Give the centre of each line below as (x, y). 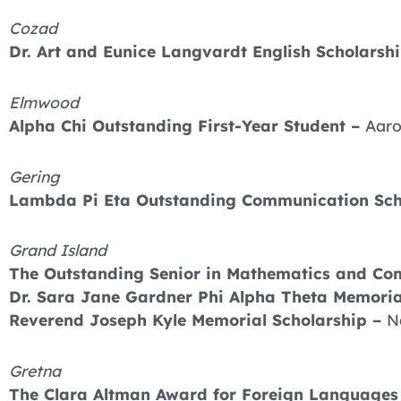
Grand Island (58, 250)
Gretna (35, 371)
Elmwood (44, 102)
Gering (34, 176)
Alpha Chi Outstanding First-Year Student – (187, 125)
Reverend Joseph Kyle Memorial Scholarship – (198, 320)
